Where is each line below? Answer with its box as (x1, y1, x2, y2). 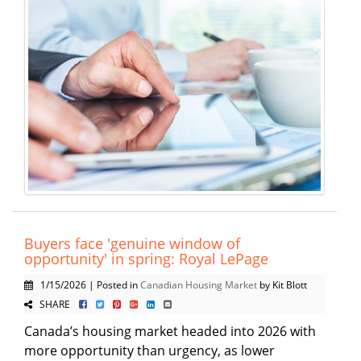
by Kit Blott (257, 278, 307, 291)
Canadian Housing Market (140, 278, 257, 291)
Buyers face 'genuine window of (24, 234, 240, 253)
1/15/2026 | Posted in (33, 278, 140, 291)
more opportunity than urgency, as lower (24, 342, 275, 359)
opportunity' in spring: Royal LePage (24, 249, 268, 268)
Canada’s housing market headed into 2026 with (24, 322, 316, 340)
